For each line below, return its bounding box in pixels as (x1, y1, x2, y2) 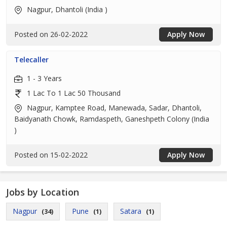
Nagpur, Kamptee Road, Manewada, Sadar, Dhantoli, (25, 103, 202, 112)
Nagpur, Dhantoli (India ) (25, 5, 107, 14)
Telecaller (14, 55, 49, 64)
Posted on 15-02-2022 (14, 150, 88, 160)
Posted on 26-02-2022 (14, 29, 88, 39)
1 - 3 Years (25, 73, 62, 83)
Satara (120, 206, 141, 216)
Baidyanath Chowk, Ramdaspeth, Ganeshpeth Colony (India (14, 114, 209, 124)
